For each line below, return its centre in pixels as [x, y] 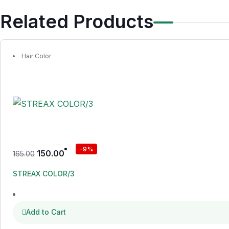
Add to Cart [46, 212]
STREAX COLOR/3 [44, 174]
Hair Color [36, 56]
